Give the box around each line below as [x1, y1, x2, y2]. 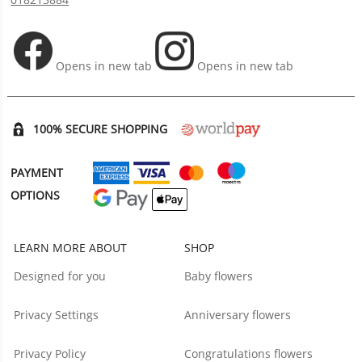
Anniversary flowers [184, 306, 292, 322]
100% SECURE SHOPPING [33, 120, 168, 137]
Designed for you [14, 267, 107, 284]
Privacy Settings [14, 306, 99, 322]
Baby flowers [184, 267, 254, 284]
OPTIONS [11, 187, 61, 203]
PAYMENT [11, 164, 64, 180]
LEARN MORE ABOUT [14, 239, 128, 255]
